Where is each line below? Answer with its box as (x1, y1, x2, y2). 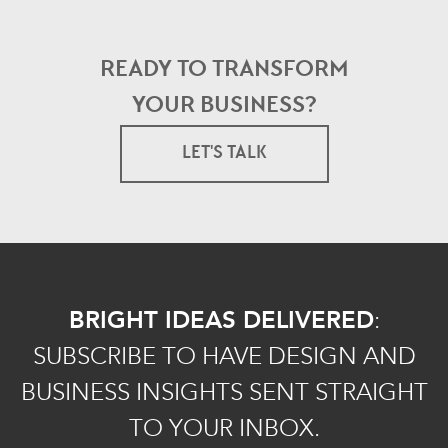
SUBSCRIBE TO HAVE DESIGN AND (32, 340, 416, 374)
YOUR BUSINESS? (131, 95, 317, 120)
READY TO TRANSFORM (99, 59, 349, 84)
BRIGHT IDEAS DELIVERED (68, 304, 374, 338)
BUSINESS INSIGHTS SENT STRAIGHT (20, 376, 428, 410)
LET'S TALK (181, 145, 267, 164)
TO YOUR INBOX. (128, 412, 320, 446)
